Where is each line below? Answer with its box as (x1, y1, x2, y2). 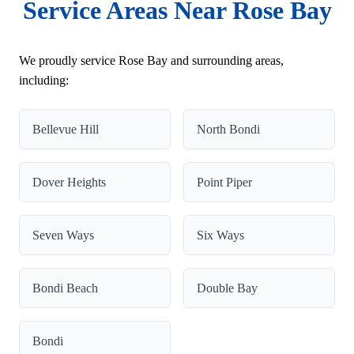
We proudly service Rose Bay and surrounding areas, (19, 53, 284, 67)
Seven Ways (32, 228, 94, 242)
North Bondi (197, 122, 260, 136)
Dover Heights (32, 175, 106, 189)
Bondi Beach (32, 281, 98, 295)
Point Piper (197, 175, 252, 189)
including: (19, 73, 69, 87)
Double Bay (197, 281, 258, 295)
